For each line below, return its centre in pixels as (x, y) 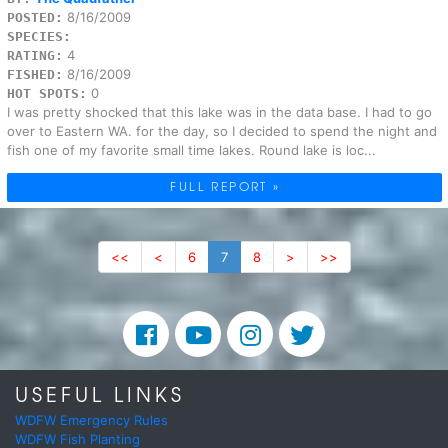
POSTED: (34, 17)
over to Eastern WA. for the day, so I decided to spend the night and (221, 130)
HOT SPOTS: (46, 93)
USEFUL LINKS (100, 394)
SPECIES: (38, 36)
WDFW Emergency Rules (91, 419)
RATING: (34, 55)
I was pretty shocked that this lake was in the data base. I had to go (219, 111)
